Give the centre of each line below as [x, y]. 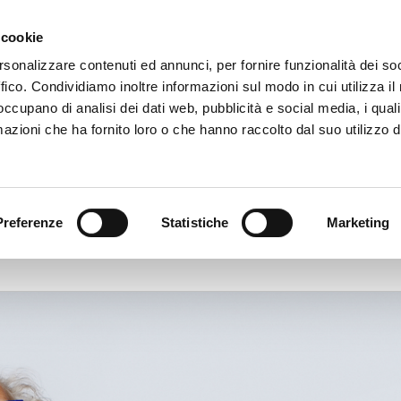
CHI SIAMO [291, 55]
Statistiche [195, 222]
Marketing [358, 222]
